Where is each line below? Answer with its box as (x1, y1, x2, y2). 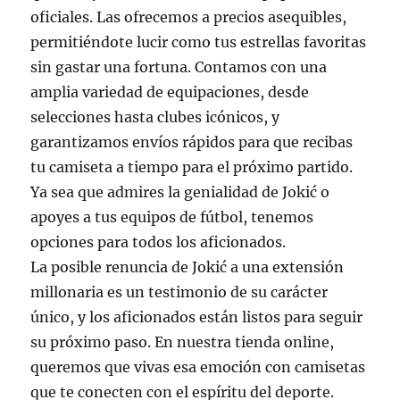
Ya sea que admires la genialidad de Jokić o (30, 183, 330, 202)
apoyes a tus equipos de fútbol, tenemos (30, 208, 314, 227)
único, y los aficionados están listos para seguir (30, 308, 363, 327)
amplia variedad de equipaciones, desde (30, 83, 310, 102)
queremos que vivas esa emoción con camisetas (30, 358, 366, 377)
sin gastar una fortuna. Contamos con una (30, 58, 328, 77)
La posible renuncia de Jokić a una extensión (30, 258, 345, 277)
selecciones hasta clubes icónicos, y (30, 108, 280, 127)
